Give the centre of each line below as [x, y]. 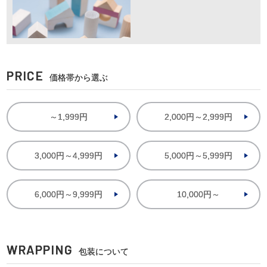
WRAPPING [40, 249]
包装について [104, 251]
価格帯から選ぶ [79, 77]
